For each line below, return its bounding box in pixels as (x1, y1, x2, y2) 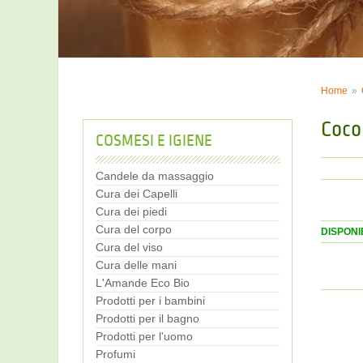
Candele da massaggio (96, 169, 214, 182)
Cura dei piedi (96, 204, 167, 218)
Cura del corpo (96, 222, 172, 236)
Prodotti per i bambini (96, 293, 205, 307)
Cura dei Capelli (96, 186, 177, 200)
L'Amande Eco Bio (96, 275, 190, 289)
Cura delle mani (96, 258, 177, 271)
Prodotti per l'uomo (96, 329, 193, 343)
